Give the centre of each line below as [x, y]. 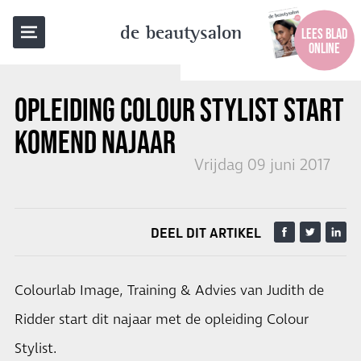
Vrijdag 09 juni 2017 [262, 166]
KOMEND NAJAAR [95, 142]
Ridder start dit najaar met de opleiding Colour [162, 320]
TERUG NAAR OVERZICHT [98, 23]
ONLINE [324, 48]
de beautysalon [180, 32]
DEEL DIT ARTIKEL [206, 233]
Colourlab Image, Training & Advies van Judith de [169, 291]
